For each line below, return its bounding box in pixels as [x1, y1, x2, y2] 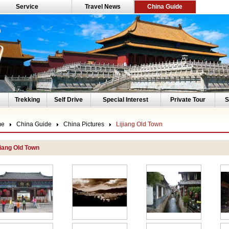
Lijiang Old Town [116, 121, 163, 128]
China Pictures [63, 121, 104, 128]
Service [16, 3, 38, 10]
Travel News [84, 3, 121, 10]
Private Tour [170, 96, 205, 103]
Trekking [15, 96, 40, 103]
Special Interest [103, 96, 148, 103]
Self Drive [54, 96, 83, 103]
